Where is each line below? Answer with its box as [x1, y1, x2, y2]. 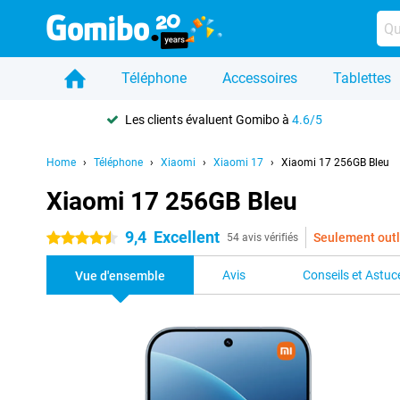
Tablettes [333, 70, 391, 87]
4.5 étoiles [46, 231, 103, 246]
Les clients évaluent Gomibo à [125, 112, 293, 127]
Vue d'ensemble [75, 269, 165, 283]
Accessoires [222, 70, 297, 87]
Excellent [154, 228, 220, 246]
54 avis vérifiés [227, 231, 298, 244]
